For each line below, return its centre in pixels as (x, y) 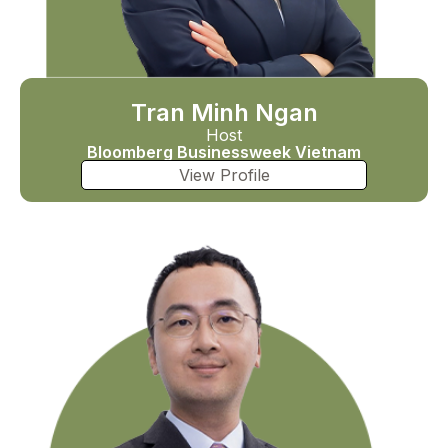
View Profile (224, 174)
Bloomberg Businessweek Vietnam (224, 151)
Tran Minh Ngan (224, 112)
